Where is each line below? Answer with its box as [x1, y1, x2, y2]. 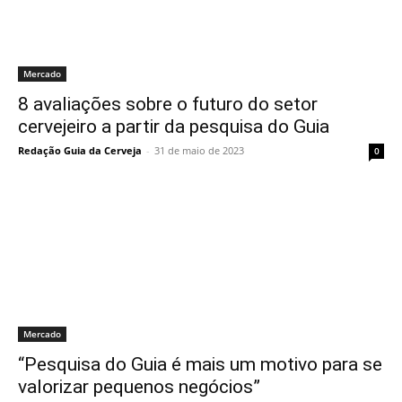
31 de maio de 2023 [154, 144, 244, 157]
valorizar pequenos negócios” [18, 376, 260, 398]
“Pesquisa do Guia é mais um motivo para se [18, 354, 382, 375]
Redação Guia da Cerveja [18, 144, 142, 157]
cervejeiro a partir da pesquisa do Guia [18, 116, 329, 137]
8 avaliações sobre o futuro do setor [18, 93, 318, 115]
